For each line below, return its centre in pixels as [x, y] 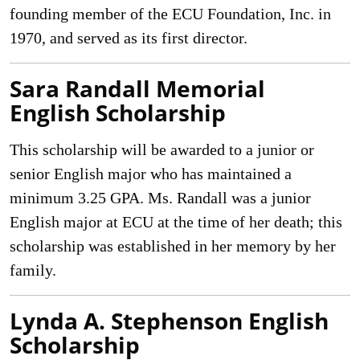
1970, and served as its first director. [129, 38]
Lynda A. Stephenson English [169, 321]
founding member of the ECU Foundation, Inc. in [170, 14]
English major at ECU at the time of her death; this [176, 222]
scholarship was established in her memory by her [173, 246]
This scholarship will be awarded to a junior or [162, 149]
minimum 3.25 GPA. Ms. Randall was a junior [160, 198]
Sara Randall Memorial [137, 88]
